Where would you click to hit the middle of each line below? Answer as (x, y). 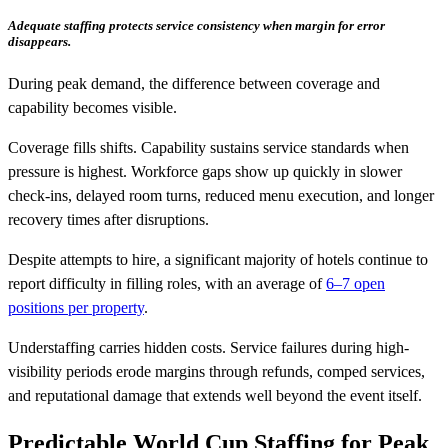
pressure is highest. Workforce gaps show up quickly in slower (205, 172)
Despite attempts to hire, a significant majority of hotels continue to (218, 260)
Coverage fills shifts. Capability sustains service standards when (208, 148)
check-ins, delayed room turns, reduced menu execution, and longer (221, 196)
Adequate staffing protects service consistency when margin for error (196, 26)
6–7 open (355, 284)
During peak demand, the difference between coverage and (194, 84)
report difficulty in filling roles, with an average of (167, 284)
